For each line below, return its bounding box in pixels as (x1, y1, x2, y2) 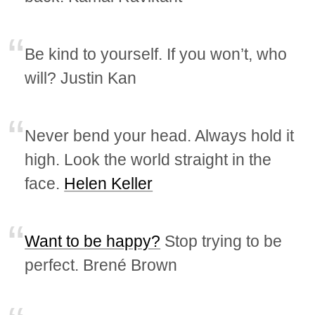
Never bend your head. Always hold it (25, 127, 295, 146)
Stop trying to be (160, 232, 283, 251)
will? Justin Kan (25, 69, 137, 88)
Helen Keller (64, 174, 153, 193)
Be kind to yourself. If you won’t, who (25, 45, 288, 64)
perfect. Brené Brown (25, 256, 178, 275)
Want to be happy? (25, 232, 161, 251)
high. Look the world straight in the (25, 150, 272, 169)
